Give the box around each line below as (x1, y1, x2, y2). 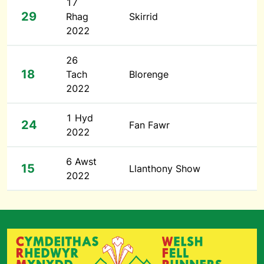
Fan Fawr (129, 119, 170, 131)
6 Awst (66, 156, 97, 167)
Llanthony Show (129, 163, 200, 174)
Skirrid (129, 11, 158, 22)
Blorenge (129, 68, 169, 80)
